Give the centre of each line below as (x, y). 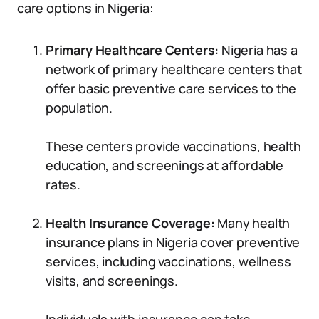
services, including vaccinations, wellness (168, 261)
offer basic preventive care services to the (171, 88)
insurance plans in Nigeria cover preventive (173, 242)
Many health (254, 223)
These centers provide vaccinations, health (173, 146)
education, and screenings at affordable (164, 165)
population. (79, 108)
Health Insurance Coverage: (132, 223)
